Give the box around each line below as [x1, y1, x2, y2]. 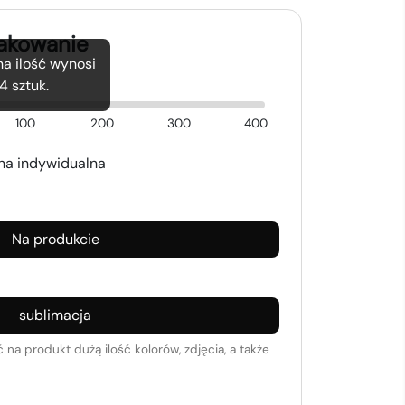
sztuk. [8, 76, 49, 96]
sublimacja [19, 306, 91, 325]
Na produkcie [11, 230, 99, 250]
